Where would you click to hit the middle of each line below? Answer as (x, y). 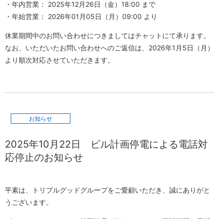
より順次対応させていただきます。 (60, 60)
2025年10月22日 (48, 144)
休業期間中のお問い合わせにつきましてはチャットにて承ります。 (108, 36)
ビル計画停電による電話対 (149, 144)
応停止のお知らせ (44, 157)
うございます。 (29, 202)
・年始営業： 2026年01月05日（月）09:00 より (81, 17)
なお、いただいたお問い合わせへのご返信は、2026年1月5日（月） (109, 48)
